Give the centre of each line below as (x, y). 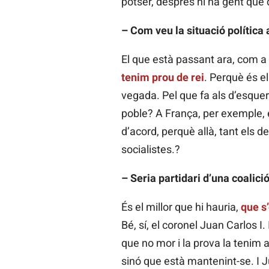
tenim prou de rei (162, 77)
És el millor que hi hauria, (181, 207)
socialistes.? (150, 150)
